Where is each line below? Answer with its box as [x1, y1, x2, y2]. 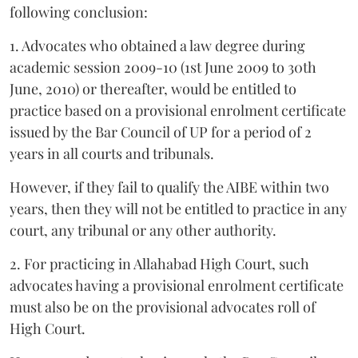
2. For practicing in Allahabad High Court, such [10, 253, 309, 273]
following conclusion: [10, 2, 148, 22]
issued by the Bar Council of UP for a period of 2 [10, 121, 312, 141]
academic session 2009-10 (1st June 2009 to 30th [10, 57, 316, 77]
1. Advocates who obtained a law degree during [10, 35, 305, 55]
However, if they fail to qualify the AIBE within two [10, 177, 329, 197]
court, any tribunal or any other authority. [10, 220, 276, 240]
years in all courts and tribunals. [10, 143, 214, 163]
